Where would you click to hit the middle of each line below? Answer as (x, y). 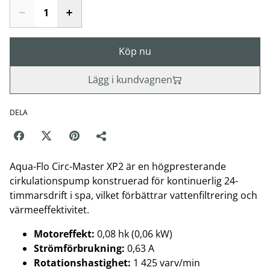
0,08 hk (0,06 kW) (133, 234)
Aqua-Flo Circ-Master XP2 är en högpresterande (118, 166)
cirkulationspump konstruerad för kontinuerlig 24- (124, 181)
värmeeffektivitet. (49, 210)
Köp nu (135, 51)
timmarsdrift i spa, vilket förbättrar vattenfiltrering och (133, 195)
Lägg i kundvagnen (130, 80)
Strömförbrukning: (79, 248)
